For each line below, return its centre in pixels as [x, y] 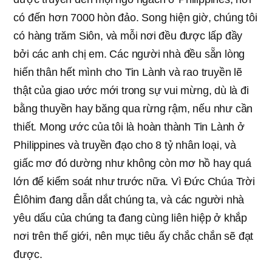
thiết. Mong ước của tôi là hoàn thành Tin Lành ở [129, 127]
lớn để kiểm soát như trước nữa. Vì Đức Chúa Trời [134, 181]
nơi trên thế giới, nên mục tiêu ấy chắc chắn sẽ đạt [134, 236]
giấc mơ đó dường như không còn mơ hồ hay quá [132, 163]
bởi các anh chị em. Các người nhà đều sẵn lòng [129, 54]
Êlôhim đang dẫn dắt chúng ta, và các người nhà [129, 199]
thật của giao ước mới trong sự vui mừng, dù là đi [131, 90]
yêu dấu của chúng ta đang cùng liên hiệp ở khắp [130, 218]
